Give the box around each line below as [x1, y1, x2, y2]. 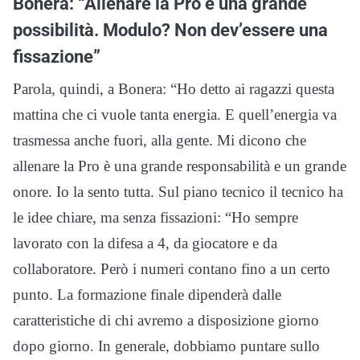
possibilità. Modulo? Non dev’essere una [13, 18, 328, 40]
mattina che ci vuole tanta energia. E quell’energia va [13, 105, 337, 123]
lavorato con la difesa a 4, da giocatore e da [13, 234, 277, 252]
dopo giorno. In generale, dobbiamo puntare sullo [13, 337, 320, 354]
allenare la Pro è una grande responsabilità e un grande [13, 157, 346, 174]
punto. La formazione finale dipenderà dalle [13, 285, 281, 303]
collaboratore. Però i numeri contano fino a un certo [13, 260, 330, 277]
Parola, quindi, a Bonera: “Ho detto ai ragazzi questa [13, 80, 334, 97]
